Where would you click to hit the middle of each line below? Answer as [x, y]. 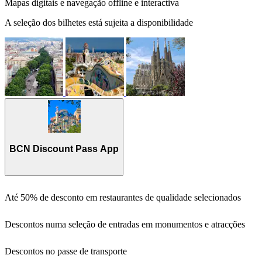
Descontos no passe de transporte [66, 251]
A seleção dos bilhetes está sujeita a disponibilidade [99, 23]
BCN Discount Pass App [64, 149]
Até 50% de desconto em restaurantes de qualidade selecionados [123, 198]
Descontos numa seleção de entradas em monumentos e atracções [125, 225]
